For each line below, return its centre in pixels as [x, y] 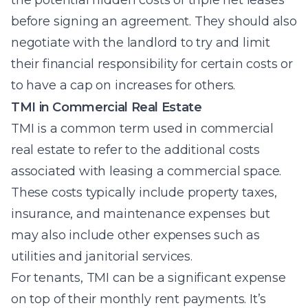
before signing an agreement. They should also [154, 21]
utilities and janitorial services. [102, 256]
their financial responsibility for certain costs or [152, 64]
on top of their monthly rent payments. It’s [139, 299]
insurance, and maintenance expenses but [141, 214]
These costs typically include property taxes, [144, 192]
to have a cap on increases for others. [123, 85]
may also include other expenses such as [135, 235]
